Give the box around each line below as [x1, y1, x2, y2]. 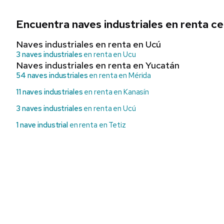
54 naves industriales [16, 70, 88, 81]
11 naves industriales [16, 87, 83, 97]
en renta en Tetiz [67, 120, 126, 130]
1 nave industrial [16, 120, 68, 130]
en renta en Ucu [82, 49, 136, 60]
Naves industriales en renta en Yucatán [16, 59, 179, 71]
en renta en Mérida [87, 70, 151, 81]
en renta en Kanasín [82, 87, 149, 97]
